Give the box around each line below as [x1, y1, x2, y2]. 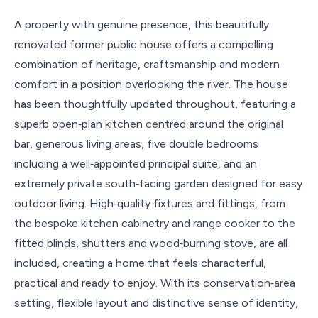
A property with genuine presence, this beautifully [14, 17, 269, 31]
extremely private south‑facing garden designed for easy [14, 176, 302, 190]
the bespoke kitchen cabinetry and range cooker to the [14, 216, 295, 230]
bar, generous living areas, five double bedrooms [14, 136, 258, 150]
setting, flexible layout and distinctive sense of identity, [14, 295, 298, 309]
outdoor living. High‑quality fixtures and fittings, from [14, 196, 285, 210]
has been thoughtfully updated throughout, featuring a [14, 97, 296, 111]
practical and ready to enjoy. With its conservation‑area [14, 275, 295, 290]
